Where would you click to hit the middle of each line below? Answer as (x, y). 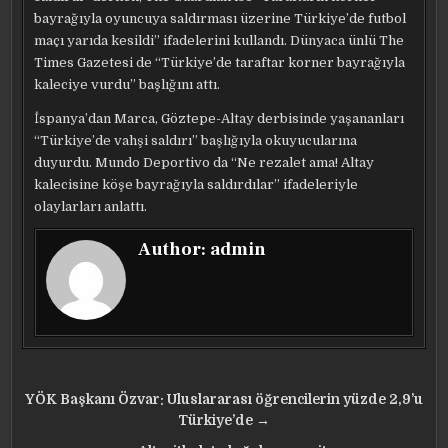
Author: (174, 249)
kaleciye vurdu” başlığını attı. (127, 84)
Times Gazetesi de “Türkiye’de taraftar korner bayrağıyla (220, 62)
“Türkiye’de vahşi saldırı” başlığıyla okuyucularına (196, 140)
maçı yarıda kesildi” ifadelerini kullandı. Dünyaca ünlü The (219, 40)
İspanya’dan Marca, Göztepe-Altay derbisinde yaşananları (219, 118)
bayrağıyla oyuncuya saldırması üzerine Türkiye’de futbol (220, 18)
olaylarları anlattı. (91, 206)
